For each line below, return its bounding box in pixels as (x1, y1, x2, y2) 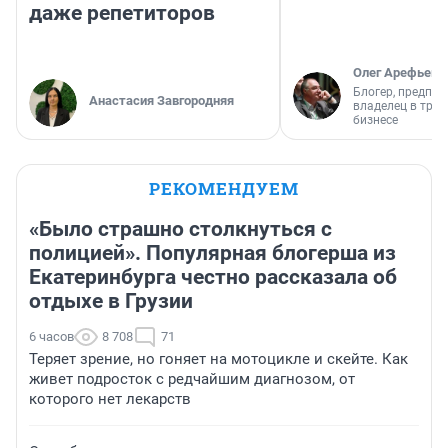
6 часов (29, 329, 74, 345)
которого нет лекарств (29, 390, 191, 409)
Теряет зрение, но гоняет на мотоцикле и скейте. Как (29, 350, 408, 369)
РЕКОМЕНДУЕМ (149, 177, 299, 201)
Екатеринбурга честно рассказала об (29, 265, 397, 290)
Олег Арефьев (353, 65, 438, 81)
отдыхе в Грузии (29, 289, 193, 314)
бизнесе (353, 113, 398, 128)
